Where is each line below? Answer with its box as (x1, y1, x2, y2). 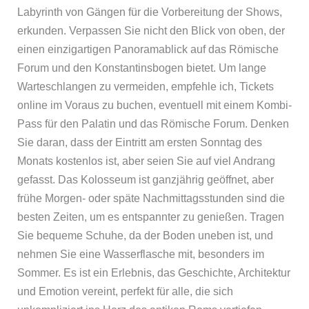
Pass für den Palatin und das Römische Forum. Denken (17, 118, 289, 130)
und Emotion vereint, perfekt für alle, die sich (17, 286, 233, 298)
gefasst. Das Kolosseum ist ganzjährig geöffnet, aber (17, 174, 274, 186)
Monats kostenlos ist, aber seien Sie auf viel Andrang (17, 155, 275, 168)
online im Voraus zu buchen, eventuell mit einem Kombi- (17, 99, 292, 112)
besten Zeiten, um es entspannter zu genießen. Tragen (17, 211, 284, 223)
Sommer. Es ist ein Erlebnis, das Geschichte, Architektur (17, 267, 290, 279)
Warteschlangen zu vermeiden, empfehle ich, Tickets (17, 81, 274, 93)
